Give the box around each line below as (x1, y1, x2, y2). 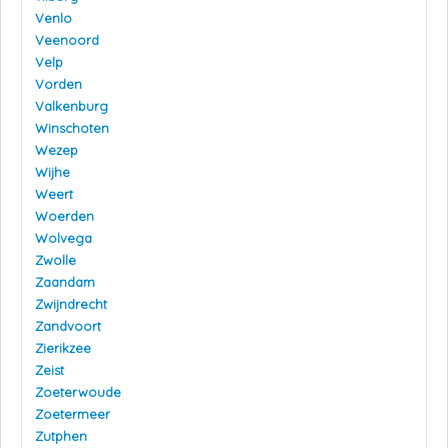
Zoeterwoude (35, 384, 121, 401)
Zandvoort (35, 318, 101, 335)
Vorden (35, 76, 82, 93)
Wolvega (35, 230, 92, 247)
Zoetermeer (35, 406, 110, 423)
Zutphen (35, 428, 87, 445)
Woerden (35, 208, 94, 225)
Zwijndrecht (35, 296, 107, 313)
